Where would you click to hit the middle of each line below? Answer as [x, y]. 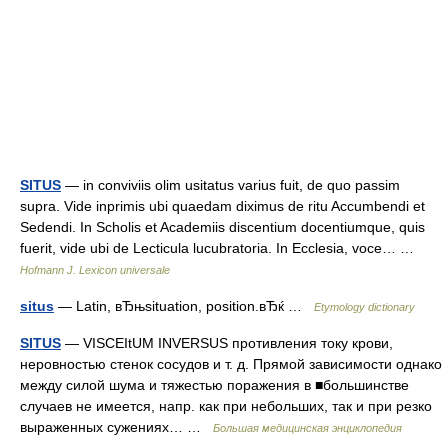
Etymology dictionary [364, 307]
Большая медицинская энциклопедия [307, 428]
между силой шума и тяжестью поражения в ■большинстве [214, 385]
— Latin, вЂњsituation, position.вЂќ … [184, 306]
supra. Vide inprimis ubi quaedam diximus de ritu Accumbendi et [222, 206]
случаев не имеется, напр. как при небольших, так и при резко [226, 406]
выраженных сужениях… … [116, 427]
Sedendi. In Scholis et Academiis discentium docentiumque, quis [222, 227]
